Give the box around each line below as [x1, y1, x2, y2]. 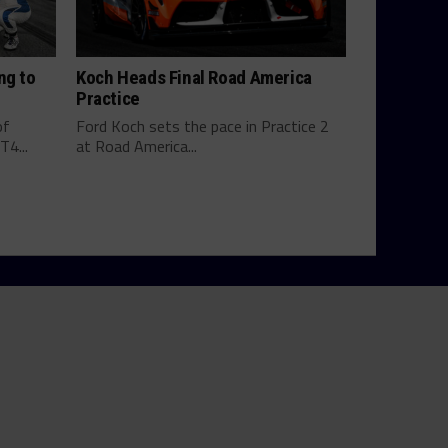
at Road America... [76, 134, 197, 158]
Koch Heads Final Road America [76, 66, 312, 89]
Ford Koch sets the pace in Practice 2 [76, 114, 329, 138]
